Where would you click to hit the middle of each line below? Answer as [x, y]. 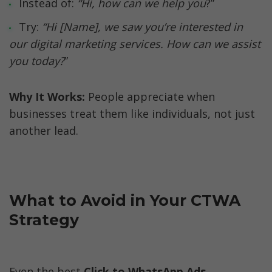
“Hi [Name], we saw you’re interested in [142, 27]
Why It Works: [47, 96]
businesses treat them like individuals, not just [132, 113]
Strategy [44, 219]
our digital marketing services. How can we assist [135, 44]
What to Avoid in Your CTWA [125, 200]
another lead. [44, 130]
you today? [37, 61]
